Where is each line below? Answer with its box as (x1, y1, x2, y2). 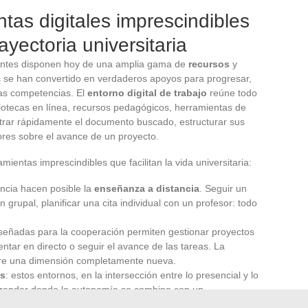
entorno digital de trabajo (87, 87, 207, 98)
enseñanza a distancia (94, 182, 199, 194)
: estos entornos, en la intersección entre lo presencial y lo (5, 269, 258, 280)
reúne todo (207, 87, 257, 98)
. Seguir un (199, 182, 247, 194)
